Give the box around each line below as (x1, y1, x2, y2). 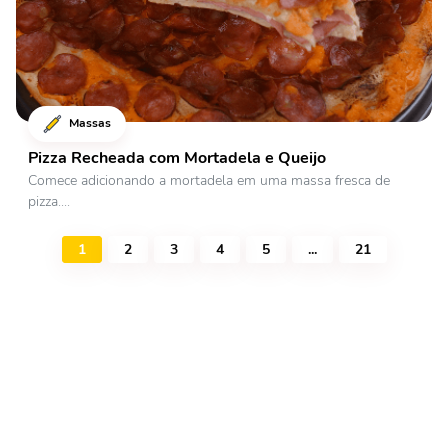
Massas (66, 114, 112, 131)
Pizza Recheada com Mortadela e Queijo (28, 147, 326, 169)
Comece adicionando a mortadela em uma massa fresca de (28, 171, 390, 190)
